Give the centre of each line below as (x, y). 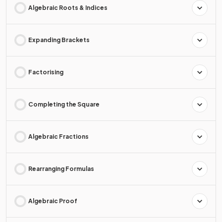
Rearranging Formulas (61, 168)
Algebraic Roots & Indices (68, 7)
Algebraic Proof (53, 201)
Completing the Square (64, 104)
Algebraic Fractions (58, 136)
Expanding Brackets (59, 40)
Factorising (46, 72)
